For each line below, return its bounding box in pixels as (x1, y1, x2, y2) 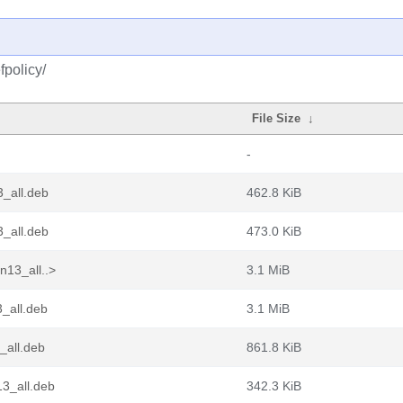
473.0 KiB (246, 224, 301, 238)
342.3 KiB (246, 379, 301, 393)
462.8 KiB (246, 185, 301, 200)
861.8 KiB (246, 340, 301, 354)
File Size (252, 112, 301, 125)
